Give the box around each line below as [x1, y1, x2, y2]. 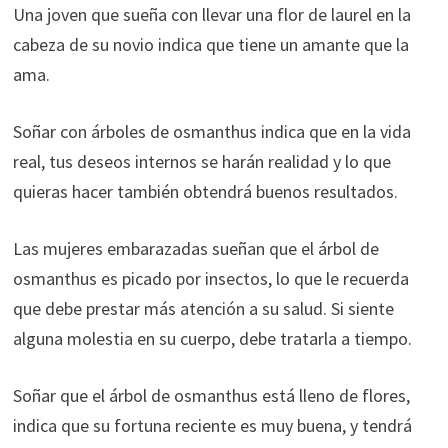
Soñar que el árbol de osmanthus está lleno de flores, [12, 383, 410, 407]
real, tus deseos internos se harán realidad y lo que [12, 149, 391, 173]
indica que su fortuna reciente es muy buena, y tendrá [12, 413, 412, 437]
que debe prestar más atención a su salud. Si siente [12, 296, 394, 320]
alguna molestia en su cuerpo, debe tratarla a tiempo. [12, 326, 412, 350]
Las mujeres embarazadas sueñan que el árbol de [12, 236, 379, 260]
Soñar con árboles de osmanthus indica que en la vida [12, 119, 411, 143]
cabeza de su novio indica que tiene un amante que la [12, 32, 409, 56]
